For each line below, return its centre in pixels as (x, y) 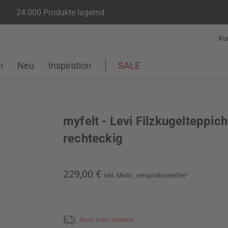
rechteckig (93, 138)
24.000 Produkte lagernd (60, 12)
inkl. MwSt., (119, 176)
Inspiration (70, 65)
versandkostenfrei (161, 176)
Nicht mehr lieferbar (107, 220)
